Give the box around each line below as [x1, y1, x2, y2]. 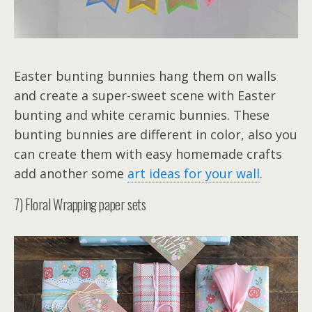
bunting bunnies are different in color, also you [14, 126, 297, 143]
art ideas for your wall [127, 165, 260, 182]
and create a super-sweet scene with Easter [14, 87, 276, 104]
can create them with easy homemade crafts [14, 146, 282, 163]
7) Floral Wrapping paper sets [14, 194, 146, 215]
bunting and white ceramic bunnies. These [14, 107, 270, 124]
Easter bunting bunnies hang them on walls [14, 68, 276, 85]
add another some [14, 165, 127, 182]
